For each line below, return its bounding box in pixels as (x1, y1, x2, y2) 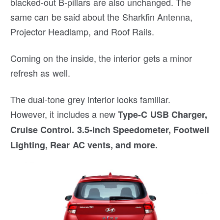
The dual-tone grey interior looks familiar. (10, 92, 171, 106)
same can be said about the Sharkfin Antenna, (10, 10, 192, 23)
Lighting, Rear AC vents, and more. (10, 138, 158, 151)
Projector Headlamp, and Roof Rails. (10, 25, 155, 38)
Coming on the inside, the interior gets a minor (10, 51, 192, 64)
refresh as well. (10, 66, 70, 79)
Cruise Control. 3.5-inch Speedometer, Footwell (10, 123, 210, 136)
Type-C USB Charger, (118, 108, 207, 121)
